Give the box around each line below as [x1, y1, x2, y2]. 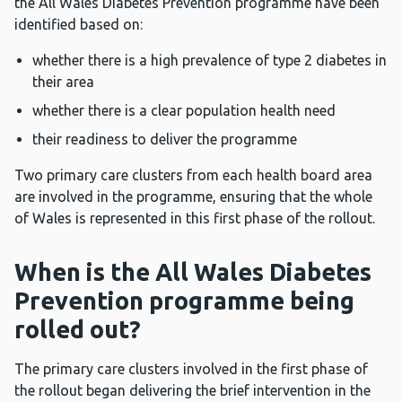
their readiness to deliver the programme [32, 131, 297, 148]
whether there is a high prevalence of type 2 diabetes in [32, 52, 387, 69]
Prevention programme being [14, 287, 354, 315]
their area [32, 74, 94, 91]
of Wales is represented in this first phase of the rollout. [14, 210, 375, 227]
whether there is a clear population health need [32, 102, 336, 119]
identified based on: [14, 16, 143, 33]
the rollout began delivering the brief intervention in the [14, 382, 371, 399]
